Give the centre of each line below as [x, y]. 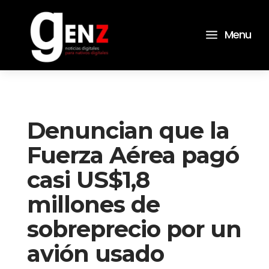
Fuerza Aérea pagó [133, 155]
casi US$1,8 [88, 180]
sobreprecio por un [134, 229]
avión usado [95, 253]
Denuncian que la [128, 130]
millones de [93, 204]
